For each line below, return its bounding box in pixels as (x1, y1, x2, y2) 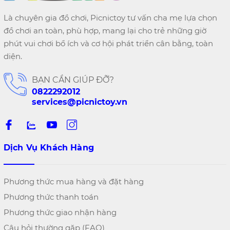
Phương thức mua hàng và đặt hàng (4, 177, 144, 187)
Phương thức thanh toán (4, 192, 99, 202)
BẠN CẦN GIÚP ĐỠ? (32, 75, 114, 85)
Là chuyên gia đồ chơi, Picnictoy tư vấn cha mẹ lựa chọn (4, 13, 217, 23)
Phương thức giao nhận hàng (4, 207, 117, 218)
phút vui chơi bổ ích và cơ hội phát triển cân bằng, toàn (4, 39, 213, 49)
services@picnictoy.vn (32, 97, 127, 107)
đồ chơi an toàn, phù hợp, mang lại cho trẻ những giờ (4, 26, 206, 36)
